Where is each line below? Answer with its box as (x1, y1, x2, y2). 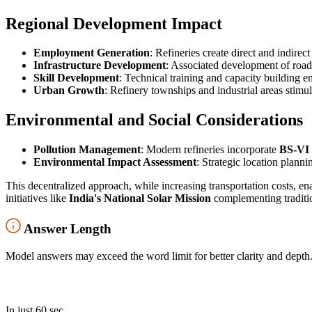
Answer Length (24, 221, 111, 236)
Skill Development (33, 72, 119, 84)
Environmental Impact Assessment (33, 156, 196, 169)
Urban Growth (33, 84, 104, 97)
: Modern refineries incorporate (141, 143, 279, 156)
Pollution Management (33, 143, 141, 156)
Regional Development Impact (6, 14, 222, 33)
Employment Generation (33, 47, 150, 59)
